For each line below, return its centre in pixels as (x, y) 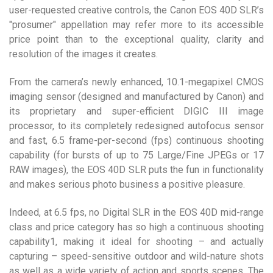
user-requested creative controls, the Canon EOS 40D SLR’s (136, 10)
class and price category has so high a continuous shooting (136, 227)
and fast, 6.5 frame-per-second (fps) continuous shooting (136, 140)
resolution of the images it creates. (83, 54)
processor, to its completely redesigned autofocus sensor (136, 126)
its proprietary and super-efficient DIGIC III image (136, 111)
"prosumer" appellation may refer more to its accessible (136, 25)
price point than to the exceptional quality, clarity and (136, 39)
